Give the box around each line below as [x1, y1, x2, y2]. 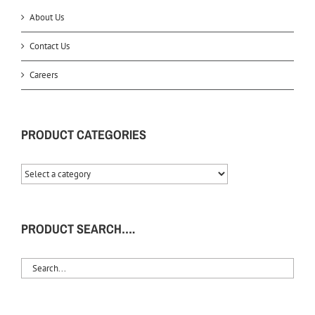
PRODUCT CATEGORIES [21, 126, 146, 143]
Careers [30, 69, 58, 81]
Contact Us [30, 40, 70, 52]
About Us [30, 11, 64, 23]
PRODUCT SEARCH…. [21, 220, 135, 238]
